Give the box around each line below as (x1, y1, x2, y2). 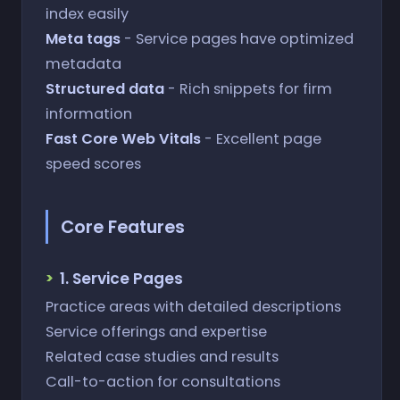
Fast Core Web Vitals (45, 128, 201, 149)
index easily (45, 3, 129, 24)
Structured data (45, 78, 164, 99)
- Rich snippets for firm (163, 78, 332, 99)
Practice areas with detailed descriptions (45, 296, 341, 318)
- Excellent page (200, 128, 321, 149)
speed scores (45, 153, 141, 174)
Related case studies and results (45, 346, 279, 368)
